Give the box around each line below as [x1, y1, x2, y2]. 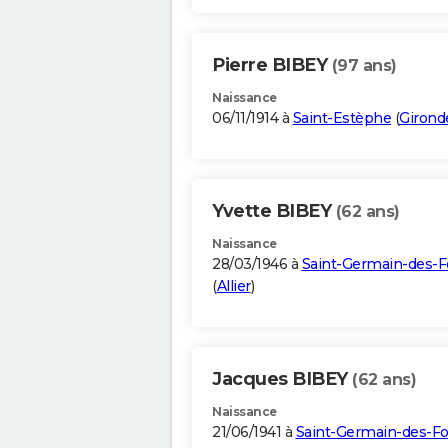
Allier [216, 277, 251, 296]
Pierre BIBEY [212, 54, 332, 77]
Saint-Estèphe [292, 109, 391, 128]
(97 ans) [331, 56, 397, 76]
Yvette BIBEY [212, 200, 336, 223]
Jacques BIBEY [212, 368, 352, 391]
